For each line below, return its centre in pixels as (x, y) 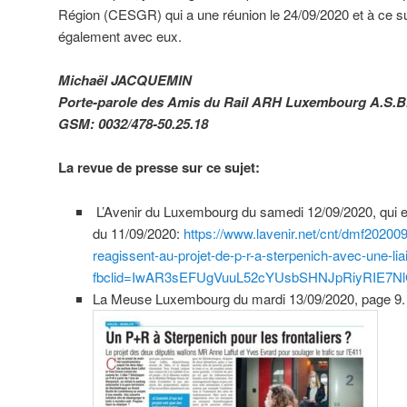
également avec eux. (120, 35)
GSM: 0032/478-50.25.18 (133, 123)
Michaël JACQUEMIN (125, 79)
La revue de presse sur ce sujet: (159, 168)
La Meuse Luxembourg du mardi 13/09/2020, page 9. (248, 298)
